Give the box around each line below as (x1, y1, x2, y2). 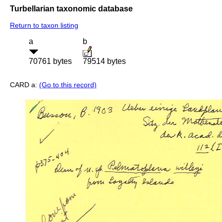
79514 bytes (83, 57, 126, 66)
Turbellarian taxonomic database (10, 4, 133, 13)
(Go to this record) (39, 81, 97, 89)
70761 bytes (29, 57, 72, 66)
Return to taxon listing (10, 21, 78, 30)
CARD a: (10, 81, 39, 89)
